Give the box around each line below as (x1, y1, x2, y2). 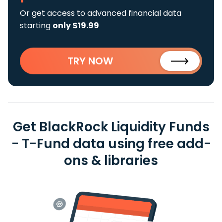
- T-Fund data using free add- (11, 135, 211, 153)
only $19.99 (53, 20, 99, 31)
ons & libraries (64, 152, 158, 169)
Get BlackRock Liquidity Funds (12, 118, 210, 136)
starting (20, 20, 53, 31)
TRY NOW (67, 54, 113, 68)
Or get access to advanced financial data (20, 7, 181, 19)
